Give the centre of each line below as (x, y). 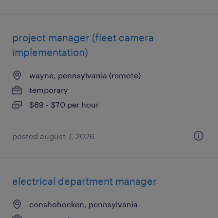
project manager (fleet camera (83, 37)
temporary (49, 90)
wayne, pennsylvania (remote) (85, 75)
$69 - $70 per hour (64, 104)
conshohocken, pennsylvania (83, 204)
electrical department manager (84, 181)
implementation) (50, 52)
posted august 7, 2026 (53, 136)
